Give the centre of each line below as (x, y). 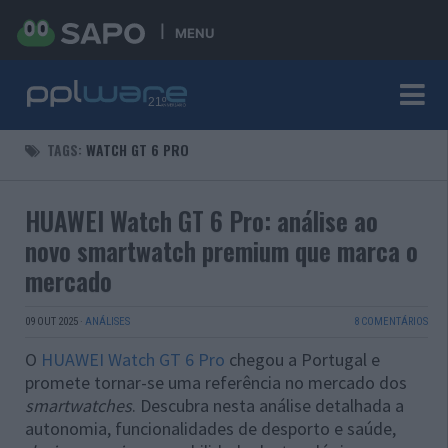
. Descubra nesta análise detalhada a (268, 405)
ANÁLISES (107, 321)
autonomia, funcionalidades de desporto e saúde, (210, 428)
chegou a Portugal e (302, 359)
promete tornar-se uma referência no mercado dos (216, 382)
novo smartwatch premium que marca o (221, 250)
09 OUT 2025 (51, 321)
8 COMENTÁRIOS (390, 321)
